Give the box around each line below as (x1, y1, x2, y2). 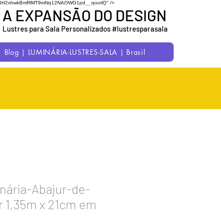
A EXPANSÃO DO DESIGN (2, 6, 167, 24)
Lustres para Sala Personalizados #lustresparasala (2, 24, 168, 33)
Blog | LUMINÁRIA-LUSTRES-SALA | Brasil (4, 47, 146, 57)
